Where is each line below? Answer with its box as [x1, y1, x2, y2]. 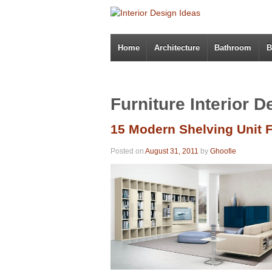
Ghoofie [210, 146, 236, 155]
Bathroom [214, 43, 252, 52]
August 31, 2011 [145, 146, 199, 155]
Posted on [110, 146, 145, 155]
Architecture [154, 43, 200, 52]
